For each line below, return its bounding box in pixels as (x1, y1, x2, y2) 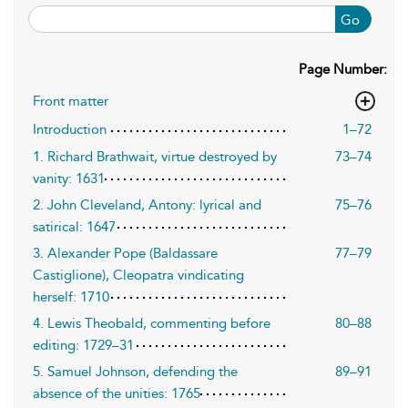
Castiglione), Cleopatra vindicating (33, 267, 244, 283)
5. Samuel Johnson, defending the (33, 363, 238, 380)
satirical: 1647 (33, 219, 116, 235)
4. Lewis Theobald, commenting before (33, 315, 270, 331)
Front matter (33, 93, 108, 109)
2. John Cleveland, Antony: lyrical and (33, 197, 261, 213)
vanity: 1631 (33, 170, 105, 187)
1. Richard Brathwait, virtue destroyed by (33, 148, 277, 165)
